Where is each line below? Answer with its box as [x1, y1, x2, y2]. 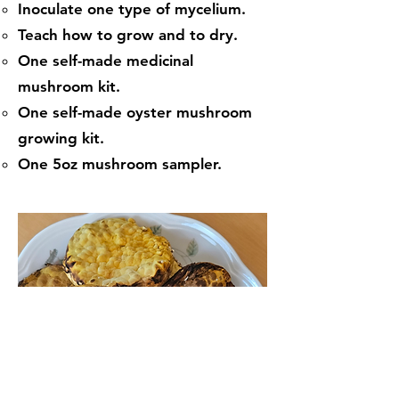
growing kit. [18, 129, 104, 147]
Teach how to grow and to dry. [18, 26, 238, 44]
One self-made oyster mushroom [18, 103, 252, 121]
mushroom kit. [18, 77, 120, 95]
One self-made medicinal [18, 52, 193, 69]
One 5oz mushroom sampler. [18, 155, 222, 173]
